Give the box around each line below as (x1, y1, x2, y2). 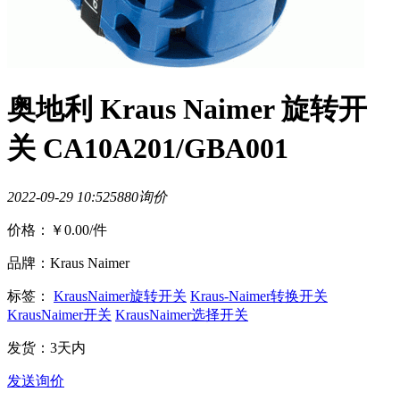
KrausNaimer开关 (7, 306, 112, 322)
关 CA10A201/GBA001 (7, 132, 288, 165)
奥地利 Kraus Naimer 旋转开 (7, 93, 367, 126)
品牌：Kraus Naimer (7, 254, 129, 271)
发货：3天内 (7, 339, 86, 355)
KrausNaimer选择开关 (115, 306, 248, 322)
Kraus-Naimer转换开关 (190, 287, 328, 304)
